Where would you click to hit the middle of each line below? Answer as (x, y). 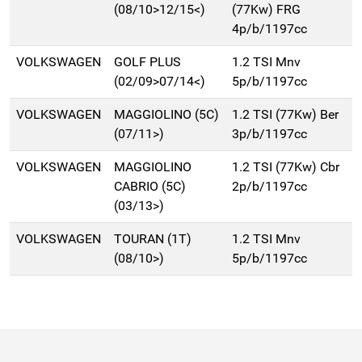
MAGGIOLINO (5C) (166, 115)
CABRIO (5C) (150, 187)
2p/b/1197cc (269, 187)
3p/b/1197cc (269, 134)
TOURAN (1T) (153, 239)
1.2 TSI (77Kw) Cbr (286, 167)
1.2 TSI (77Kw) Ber (285, 115)
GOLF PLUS (147, 62)
